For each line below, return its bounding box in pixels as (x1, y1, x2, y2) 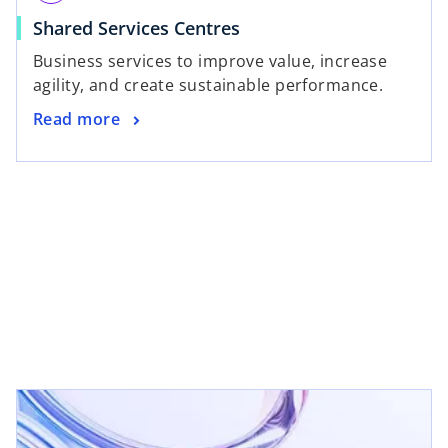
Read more (33, 108, 120, 131)
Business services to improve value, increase (33, 50, 388, 73)
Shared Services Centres (33, 16, 240, 41)
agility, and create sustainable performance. (33, 74, 384, 97)
